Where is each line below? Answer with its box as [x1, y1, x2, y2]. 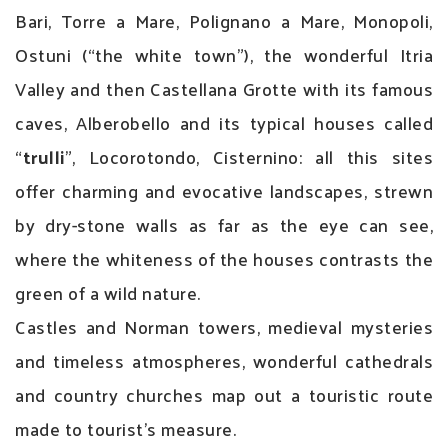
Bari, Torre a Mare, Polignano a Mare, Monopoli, [15, 3, 433, 37]
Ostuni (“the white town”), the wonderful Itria [15, 37, 433, 71]
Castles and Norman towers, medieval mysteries [15, 309, 433, 343]
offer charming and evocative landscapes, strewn [15, 173, 433, 207]
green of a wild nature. [15, 275, 201, 309]
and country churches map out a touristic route [15, 377, 433, 411]
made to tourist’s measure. [15, 411, 236, 445]
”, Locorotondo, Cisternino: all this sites [64, 139, 433, 173]
